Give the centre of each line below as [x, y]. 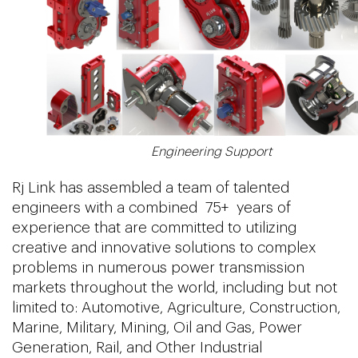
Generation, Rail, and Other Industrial [137, 347]
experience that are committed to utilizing [154, 227]
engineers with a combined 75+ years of [151, 207]
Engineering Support [211, 151]
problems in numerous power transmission [158, 267]
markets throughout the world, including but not [175, 287]
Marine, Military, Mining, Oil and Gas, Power [157, 327]
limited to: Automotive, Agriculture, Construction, [176, 307]
